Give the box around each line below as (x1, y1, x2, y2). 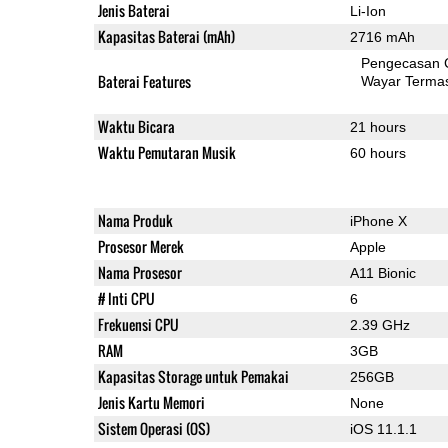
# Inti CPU (97, 287, 155, 309)
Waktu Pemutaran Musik (97, 141, 236, 163)
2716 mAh (349, 28, 415, 45)
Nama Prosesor (97, 261, 182, 283)
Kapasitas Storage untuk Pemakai (97, 365, 289, 387)
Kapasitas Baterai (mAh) (97, 25, 235, 47)
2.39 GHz (349, 316, 410, 333)
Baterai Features (97, 70, 191, 92)
